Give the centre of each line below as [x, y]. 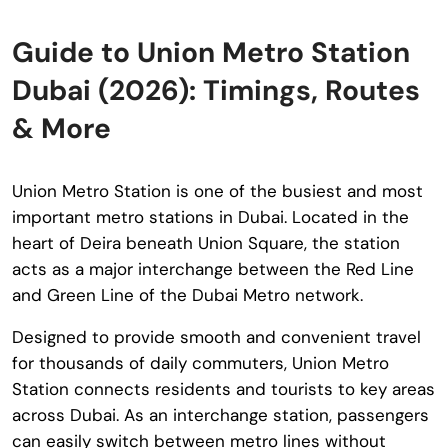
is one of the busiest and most [297, 191]
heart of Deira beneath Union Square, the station [206, 243]
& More [61, 128]
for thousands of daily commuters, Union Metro [200, 363]
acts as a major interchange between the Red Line [213, 269]
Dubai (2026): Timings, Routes [216, 90]
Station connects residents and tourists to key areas [223, 389]
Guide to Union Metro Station [211, 52]
